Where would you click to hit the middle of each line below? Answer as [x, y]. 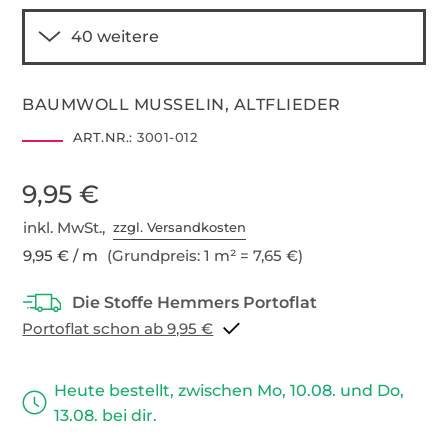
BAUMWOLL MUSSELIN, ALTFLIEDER [181, 104]
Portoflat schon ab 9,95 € [207, 328]
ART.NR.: [102, 136]
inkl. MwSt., [68, 227]
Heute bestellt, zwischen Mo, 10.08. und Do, [229, 390]
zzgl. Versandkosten [180, 227]
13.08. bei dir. [106, 415]
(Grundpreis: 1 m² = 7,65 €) [203, 255]
